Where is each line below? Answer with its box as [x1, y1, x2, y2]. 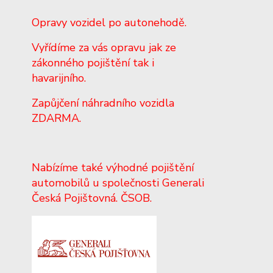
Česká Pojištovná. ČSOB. [32, 191, 152, 205]
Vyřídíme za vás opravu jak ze [32, 40, 176, 55]
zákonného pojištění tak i [32, 55, 154, 70]
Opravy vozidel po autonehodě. [32, 15, 186, 30]
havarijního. [32, 71, 86, 85]
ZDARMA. [32, 111, 81, 126]
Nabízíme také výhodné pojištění [32, 160, 194, 175]
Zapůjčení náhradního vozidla [32, 96, 174, 110]
